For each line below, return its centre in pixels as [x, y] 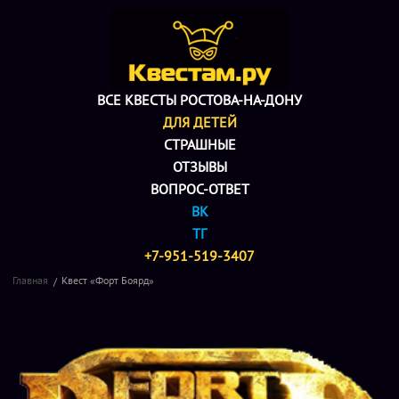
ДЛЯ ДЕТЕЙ [199, 122]
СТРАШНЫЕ [199, 144]
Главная [30, 280]
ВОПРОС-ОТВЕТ [199, 189]
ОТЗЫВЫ [199, 167]
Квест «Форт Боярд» [108, 280]
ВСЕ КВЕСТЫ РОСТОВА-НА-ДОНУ [199, 100]
